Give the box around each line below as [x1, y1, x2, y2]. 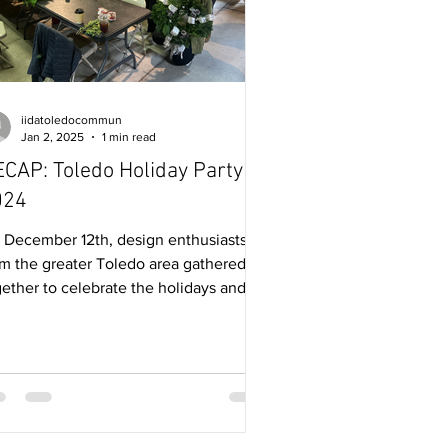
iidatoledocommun [21, 113, 122, 127]
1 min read [102, 129, 156, 144]
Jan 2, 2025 [21, 129, 84, 144]
